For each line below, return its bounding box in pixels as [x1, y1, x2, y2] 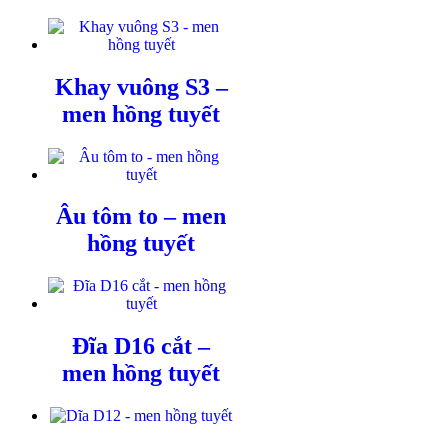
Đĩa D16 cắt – [72, 333, 210, 360]
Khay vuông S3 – [54, 73, 228, 100]
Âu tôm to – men [56, 203, 226, 230]
